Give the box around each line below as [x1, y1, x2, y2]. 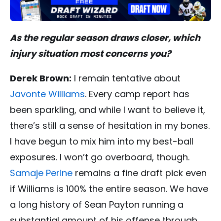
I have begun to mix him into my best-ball [10, 135, 193, 148]
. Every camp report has [85, 88, 189, 101]
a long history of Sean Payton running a [10, 198, 184, 211]
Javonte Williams [10, 88, 85, 101]
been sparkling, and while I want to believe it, [10, 104, 205, 116]
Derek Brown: [10, 72, 72, 85]
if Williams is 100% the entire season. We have [10, 183, 208, 195]
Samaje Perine [10, 167, 73, 180]
